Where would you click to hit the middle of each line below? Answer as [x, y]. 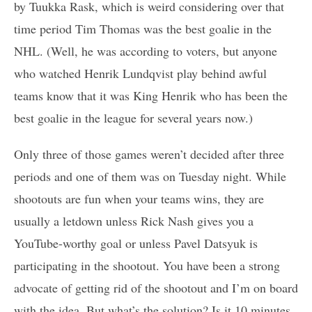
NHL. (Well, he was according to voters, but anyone [146, 51]
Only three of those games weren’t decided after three [149, 154]
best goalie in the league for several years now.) [133, 118]
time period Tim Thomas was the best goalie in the [143, 29]
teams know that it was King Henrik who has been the [151, 96]
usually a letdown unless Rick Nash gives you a [134, 221]
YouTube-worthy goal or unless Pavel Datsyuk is [136, 243]
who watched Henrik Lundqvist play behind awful [140, 73]
